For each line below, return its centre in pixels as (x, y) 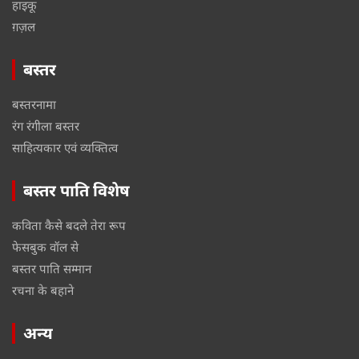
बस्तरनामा (34, 104)
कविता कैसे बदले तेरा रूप (69, 225)
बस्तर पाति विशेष (77, 190)
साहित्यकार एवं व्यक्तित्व (65, 147)
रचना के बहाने (43, 290)
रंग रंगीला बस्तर (46, 125)
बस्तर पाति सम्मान (52, 268)
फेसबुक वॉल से (45, 246)
